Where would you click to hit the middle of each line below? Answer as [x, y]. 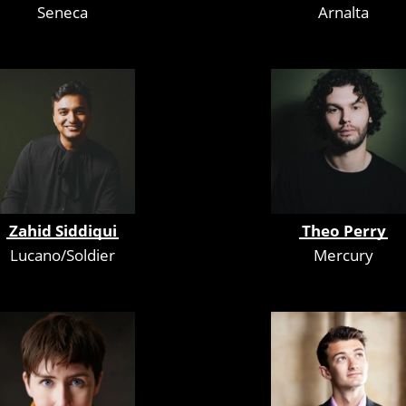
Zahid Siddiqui [63, 230]
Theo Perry [343, 230]
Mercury [343, 255]
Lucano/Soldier [63, 255]
